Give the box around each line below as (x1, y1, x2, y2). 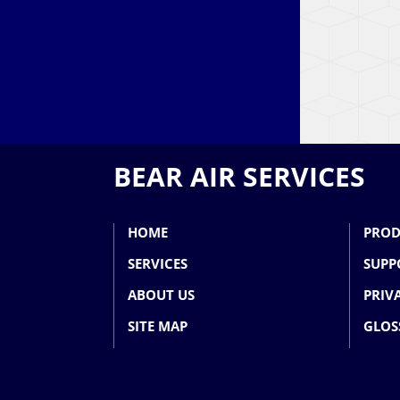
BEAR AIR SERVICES (113, 158, 365, 196)
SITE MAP (128, 317, 187, 336)
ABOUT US (128, 286, 195, 304)
